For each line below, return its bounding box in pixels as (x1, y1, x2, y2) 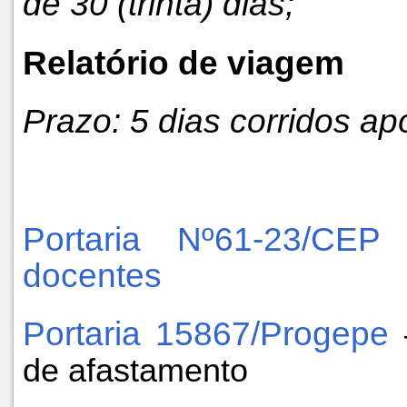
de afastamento (23, 351, 248, 389)
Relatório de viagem (23, 43, 353, 82)
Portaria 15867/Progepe (23, 313, 404, 352)
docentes (23, 255, 162, 294)
